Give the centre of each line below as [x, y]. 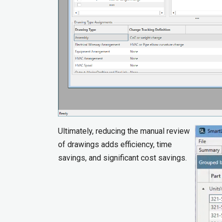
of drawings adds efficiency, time [115, 144]
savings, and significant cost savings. [122, 158]
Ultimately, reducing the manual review [124, 131]
